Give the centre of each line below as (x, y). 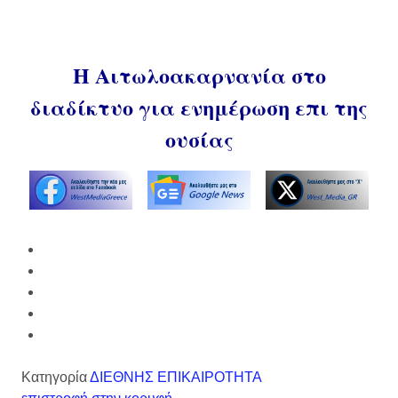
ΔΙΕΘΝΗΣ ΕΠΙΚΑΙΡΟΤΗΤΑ (176, 378)
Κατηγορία (54, 378)
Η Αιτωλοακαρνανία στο (199, 76)
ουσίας (199, 139)
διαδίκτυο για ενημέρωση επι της (199, 107)
